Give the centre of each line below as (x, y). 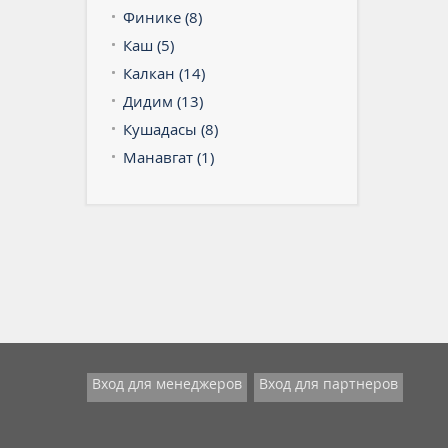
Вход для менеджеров (167, 383)
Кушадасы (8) (170, 128)
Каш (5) (148, 44)
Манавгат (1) (168, 156)
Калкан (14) (164, 72)
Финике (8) (162, 16)
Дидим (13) (163, 100)
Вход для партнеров (328, 383)
